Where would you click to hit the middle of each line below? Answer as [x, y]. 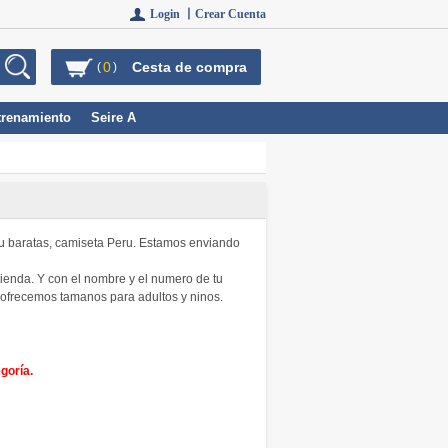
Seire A [113, 117]
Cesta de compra [189, 67]
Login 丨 [172, 14]
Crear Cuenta [230, 14]
